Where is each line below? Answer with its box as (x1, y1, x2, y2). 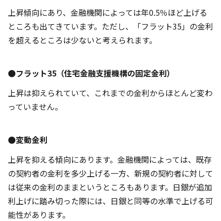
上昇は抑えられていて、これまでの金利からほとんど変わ (8, 87, 213, 99)
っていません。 (8, 101, 63, 112)
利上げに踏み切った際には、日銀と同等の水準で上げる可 (8, 195, 213, 207)
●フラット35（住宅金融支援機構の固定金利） (8, 67, 175, 79)
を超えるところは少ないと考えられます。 (8, 34, 157, 46)
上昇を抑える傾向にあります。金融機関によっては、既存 (8, 153, 212, 165)
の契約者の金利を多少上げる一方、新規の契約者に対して (8, 167, 213, 179)
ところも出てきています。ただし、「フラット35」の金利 (8, 20, 213, 32)
